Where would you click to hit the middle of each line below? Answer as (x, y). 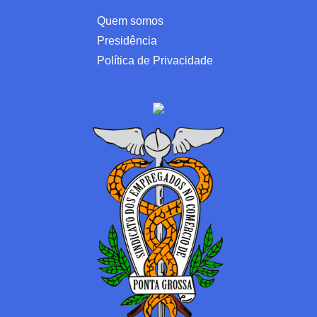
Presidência (127, 41)
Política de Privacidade (155, 60)
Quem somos (130, 21)
